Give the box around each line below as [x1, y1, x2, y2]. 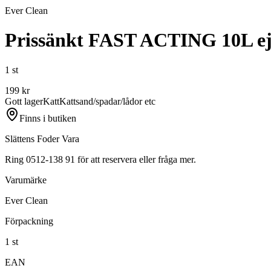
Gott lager [5, 96, 43, 106]
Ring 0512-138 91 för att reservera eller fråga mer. [5, 154, 196, 165]
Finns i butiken [19, 113, 76, 123]
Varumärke [5, 174, 47, 185]
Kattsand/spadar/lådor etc [59, 96, 155, 106]
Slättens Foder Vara [5, 133, 79, 144]
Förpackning [5, 215, 53, 226]
